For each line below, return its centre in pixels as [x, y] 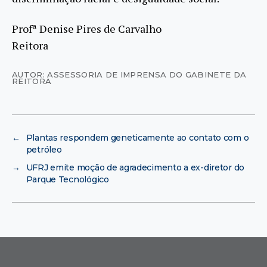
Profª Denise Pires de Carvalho [87, 28]
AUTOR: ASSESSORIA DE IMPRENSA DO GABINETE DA [129, 74]
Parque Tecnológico [67, 179]
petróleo [44, 149]
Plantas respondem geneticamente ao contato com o [137, 137]
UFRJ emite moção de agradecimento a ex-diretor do [135, 167]
